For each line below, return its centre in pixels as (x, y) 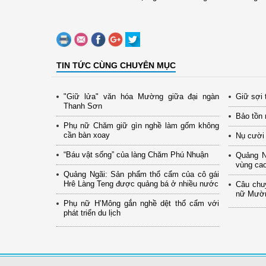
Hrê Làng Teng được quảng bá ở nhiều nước (141, 183)
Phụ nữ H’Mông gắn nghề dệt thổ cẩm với (142, 203)
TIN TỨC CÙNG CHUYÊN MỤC (116, 65)
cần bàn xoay (87, 135)
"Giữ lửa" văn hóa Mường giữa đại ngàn (142, 96)
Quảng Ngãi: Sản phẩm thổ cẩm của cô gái (142, 174)
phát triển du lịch (92, 213)
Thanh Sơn (83, 106)
